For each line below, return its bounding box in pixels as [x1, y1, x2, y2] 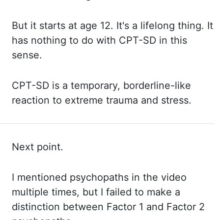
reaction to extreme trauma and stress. [12, 94, 192, 106]
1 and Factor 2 [139, 201, 205, 213]
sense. [12, 49, 42, 61]
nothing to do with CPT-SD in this [31, 34, 187, 46]
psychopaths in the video [70, 171, 187, 183]
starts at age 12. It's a [39, 20, 140, 31]
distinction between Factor [12, 201, 139, 213]
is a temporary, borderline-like [52, 80, 191, 91]
